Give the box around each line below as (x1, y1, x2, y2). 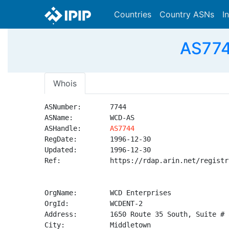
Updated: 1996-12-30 (44, 146, 151, 154)
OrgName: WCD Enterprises (44, 189, 171, 197)
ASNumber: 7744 (44, 103, 126, 111)
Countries (114, 9, 151, 19)
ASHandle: (44, 124, 110, 132)
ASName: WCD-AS (44, 113, 134, 122)
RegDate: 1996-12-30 (44, 135, 151, 143)
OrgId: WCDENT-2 (44, 199, 143, 208)
